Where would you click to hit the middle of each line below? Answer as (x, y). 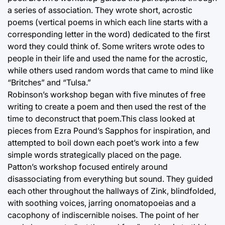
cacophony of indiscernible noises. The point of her (103, 215)
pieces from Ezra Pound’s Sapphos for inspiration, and (109, 130)
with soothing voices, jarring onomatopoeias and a (102, 203)
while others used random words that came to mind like (110, 70)
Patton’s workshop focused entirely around (88, 166)
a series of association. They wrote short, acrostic (100, 10)
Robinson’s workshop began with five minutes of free (106, 94)
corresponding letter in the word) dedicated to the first (109, 34)
